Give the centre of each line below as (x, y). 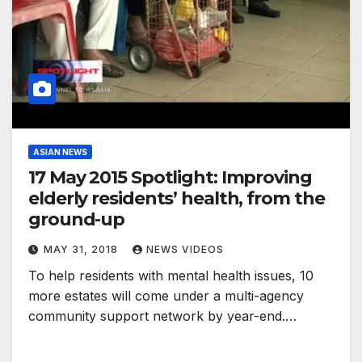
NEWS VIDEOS (185, 250)
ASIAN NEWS (60, 152)
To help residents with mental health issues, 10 (171, 276)
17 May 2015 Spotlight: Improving (170, 178)
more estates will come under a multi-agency (166, 296)
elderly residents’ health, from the (177, 199)
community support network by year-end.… (162, 316)
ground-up (77, 220)
